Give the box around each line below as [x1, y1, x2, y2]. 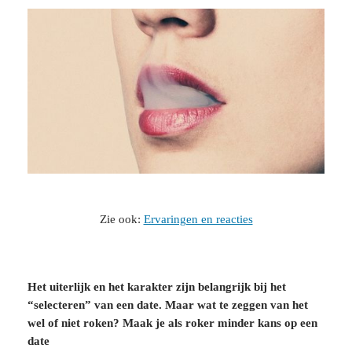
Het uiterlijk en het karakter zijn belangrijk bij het [27, 280, 286, 293]
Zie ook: [99, 213, 144, 226]
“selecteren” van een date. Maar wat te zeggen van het [27, 298, 308, 311]
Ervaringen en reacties [143, 213, 253, 226]
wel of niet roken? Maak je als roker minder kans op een [27, 316, 317, 329]
